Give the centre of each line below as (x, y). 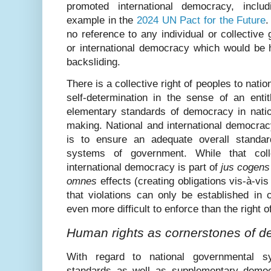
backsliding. (93, 62)
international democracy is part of (144, 168)
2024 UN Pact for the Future (201, 21)
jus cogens (245, 168)
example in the (102, 21)
